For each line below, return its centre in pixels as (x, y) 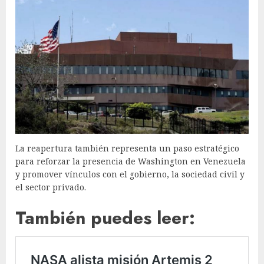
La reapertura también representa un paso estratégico (127, 148)
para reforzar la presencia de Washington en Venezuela (131, 161)
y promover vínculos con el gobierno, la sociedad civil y (130, 174)
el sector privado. (51, 187)
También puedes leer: (105, 217)
